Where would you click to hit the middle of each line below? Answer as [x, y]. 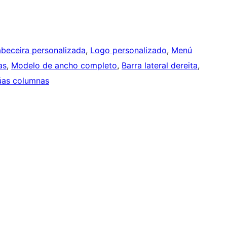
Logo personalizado [128, 50]
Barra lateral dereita [160, 66]
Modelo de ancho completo [64, 66]
